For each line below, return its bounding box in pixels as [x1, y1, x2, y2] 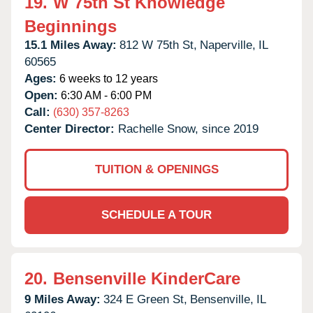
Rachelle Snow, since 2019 [118, 122, 259, 136]
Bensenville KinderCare [53, 268, 240, 288]
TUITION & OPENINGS [94, 162, 219, 176]
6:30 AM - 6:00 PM [58, 89, 152, 101]
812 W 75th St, [119, 38, 197, 52]
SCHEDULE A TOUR [101, 208, 212, 221]
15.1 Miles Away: [24, 38, 117, 52]
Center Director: [24, 122, 118, 136]
